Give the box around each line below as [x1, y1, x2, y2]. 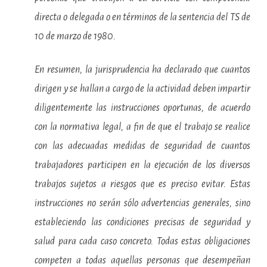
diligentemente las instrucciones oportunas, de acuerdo [35, 103, 250, 113]
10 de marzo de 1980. [35, 31, 116, 42]
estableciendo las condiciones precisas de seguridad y [35, 217, 250, 228]
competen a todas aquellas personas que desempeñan [35, 255, 250, 266]
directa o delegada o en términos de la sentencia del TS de [35, 12, 250, 23]
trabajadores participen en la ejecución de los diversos [35, 160, 250, 170]
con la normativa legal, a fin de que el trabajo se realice [35, 122, 250, 132]
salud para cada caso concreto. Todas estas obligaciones [35, 236, 250, 247]
